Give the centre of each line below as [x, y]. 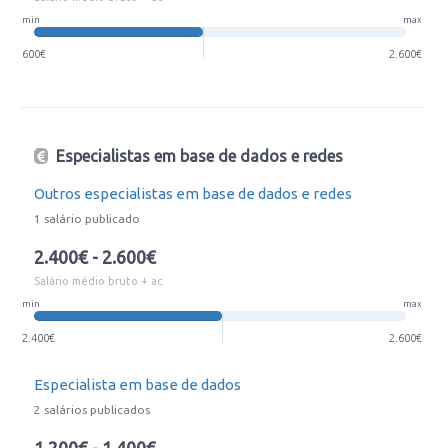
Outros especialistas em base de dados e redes [193, 193]
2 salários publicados [92, 409]
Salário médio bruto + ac [98, 281]
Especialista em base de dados [137, 384]
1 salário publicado [87, 218]
